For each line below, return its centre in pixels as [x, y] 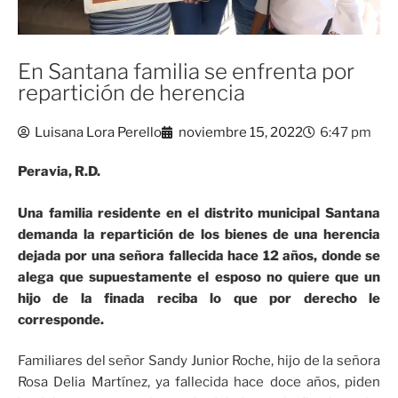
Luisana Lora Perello [98, 133]
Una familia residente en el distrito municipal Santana [199, 213]
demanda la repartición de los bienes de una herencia [199, 234]
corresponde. [61, 319]
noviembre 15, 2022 [241, 133]
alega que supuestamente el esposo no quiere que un [199, 277]
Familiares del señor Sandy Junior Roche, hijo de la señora [199, 361]
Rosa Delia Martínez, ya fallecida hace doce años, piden [199, 382]
